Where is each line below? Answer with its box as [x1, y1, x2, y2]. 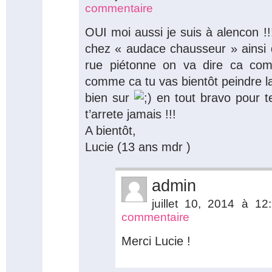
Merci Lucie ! [121, 234, 191, 248]
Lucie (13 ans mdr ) [85, 140, 191, 154]
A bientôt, [85, 123, 136, 137]
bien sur [85, 90, 134, 104]
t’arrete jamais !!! [85, 107, 176, 121]
